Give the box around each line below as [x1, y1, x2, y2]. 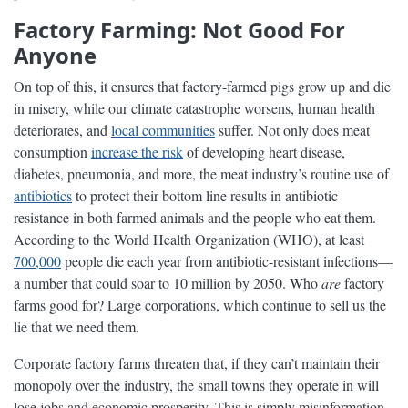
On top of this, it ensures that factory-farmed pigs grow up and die [14, 76, 391, 96]
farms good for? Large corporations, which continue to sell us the [14, 294, 386, 314]
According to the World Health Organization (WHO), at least [14, 229, 364, 249]
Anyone [14, 40, 97, 70]
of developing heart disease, [183, 141, 345, 161]
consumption [14, 141, 91, 161]
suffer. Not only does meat [215, 119, 370, 139]
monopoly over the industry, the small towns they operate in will [14, 374, 379, 394]
